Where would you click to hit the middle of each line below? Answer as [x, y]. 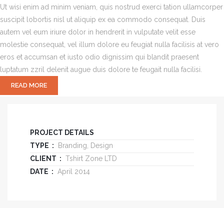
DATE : [42, 172]
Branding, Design [83, 146]
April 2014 [72, 172]
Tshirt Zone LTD [89, 159]
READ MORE [29, 85]
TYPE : [42, 146]
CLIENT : [46, 159]
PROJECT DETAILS [62, 133]
